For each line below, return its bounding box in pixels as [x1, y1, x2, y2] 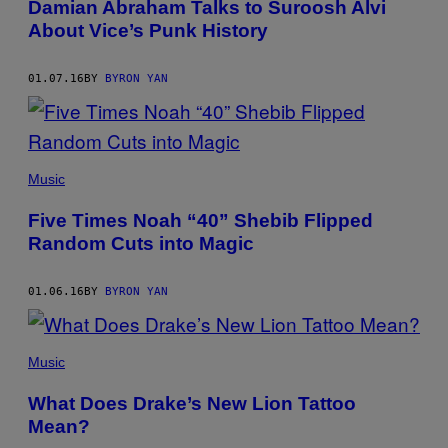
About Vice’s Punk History [28, 20, 268, 42]
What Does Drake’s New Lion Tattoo [28, 393, 356, 415]
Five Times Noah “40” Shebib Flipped [28, 210, 373, 232]
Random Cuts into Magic [28, 233, 254, 255]
